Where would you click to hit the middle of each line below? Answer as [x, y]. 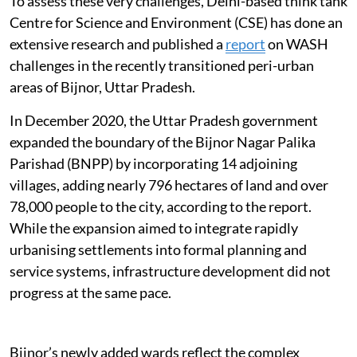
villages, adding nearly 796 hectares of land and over [169, 185]
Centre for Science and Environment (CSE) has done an [176, 23]
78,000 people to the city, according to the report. [161, 207]
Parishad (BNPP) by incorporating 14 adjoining [153, 164]
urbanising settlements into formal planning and [158, 250]
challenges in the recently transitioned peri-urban [162, 66]
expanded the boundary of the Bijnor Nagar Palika [163, 142]
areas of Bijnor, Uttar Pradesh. [104, 87]
